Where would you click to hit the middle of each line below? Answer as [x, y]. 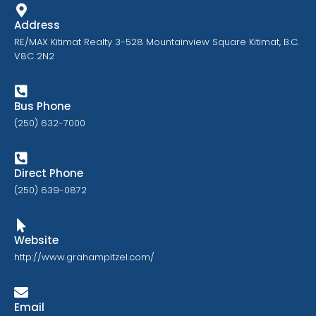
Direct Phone [49, 174]
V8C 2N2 [34, 56]
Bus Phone [42, 107]
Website [36, 241]
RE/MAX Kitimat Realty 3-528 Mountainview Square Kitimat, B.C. [157, 42]
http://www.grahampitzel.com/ [84, 257]
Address [37, 25]
